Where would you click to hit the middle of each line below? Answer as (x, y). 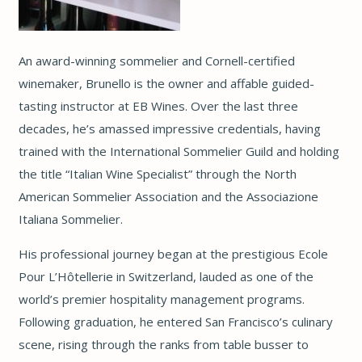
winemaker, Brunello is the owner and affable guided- (166, 83)
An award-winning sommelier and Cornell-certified (156, 60)
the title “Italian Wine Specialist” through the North (157, 173)
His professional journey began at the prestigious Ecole (173, 253)
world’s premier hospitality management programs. (161, 299)
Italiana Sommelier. (70, 219)
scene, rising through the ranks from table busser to (163, 344)
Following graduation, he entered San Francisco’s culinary (175, 321)
